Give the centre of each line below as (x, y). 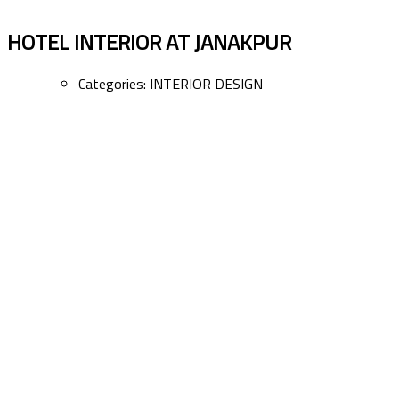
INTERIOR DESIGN (206, 83)
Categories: (114, 83)
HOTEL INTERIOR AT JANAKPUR (149, 41)
